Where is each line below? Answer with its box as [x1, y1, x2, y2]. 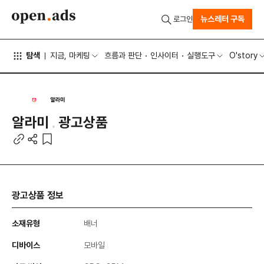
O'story [229, 51, 258, 61]
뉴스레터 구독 [200, 14, 245, 24]
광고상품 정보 [12, 190, 64, 202]
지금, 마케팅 [50, 51, 90, 61]
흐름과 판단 [104, 51, 142, 61]
